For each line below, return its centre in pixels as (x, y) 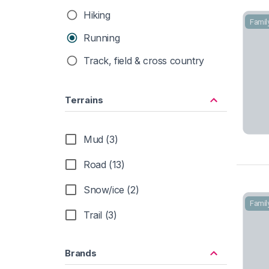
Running (102, 38)
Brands (81, 253)
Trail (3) (100, 215)
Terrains (84, 100)
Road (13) (104, 165)
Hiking (97, 15)
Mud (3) (101, 140)
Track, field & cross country (144, 61)
